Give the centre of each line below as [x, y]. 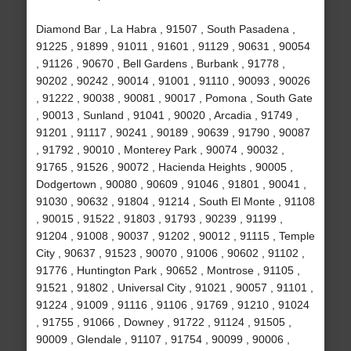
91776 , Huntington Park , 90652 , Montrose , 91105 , [168, 271]
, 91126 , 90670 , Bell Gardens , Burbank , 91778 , [160, 64]
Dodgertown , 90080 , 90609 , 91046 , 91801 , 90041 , [171, 185]
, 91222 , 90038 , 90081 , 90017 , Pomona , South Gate [174, 98]
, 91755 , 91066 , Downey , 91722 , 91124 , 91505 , [163, 322]
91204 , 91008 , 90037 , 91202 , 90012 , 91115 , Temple [175, 236]
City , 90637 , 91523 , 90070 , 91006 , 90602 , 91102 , [170, 253]
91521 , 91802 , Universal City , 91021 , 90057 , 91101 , [174, 288]
